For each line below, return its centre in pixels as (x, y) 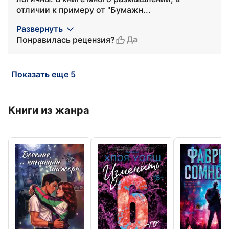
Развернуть (40, 29)
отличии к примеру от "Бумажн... (84, 10)
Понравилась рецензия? (65, 40)
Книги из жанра (49, 110)
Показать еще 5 (43, 74)
